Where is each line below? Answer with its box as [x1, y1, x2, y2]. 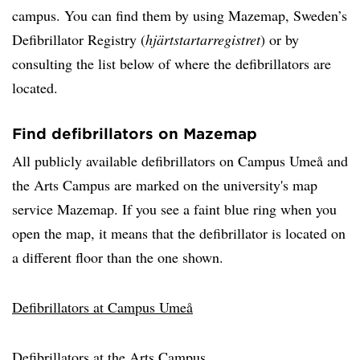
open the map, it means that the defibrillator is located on [12, 223, 346, 243]
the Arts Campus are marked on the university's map [12, 175, 317, 195]
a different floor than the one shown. [12, 247, 223, 268]
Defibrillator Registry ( [12, 30, 145, 50]
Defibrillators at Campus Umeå [12, 297, 193, 317]
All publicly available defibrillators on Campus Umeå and [12, 151, 348, 171]
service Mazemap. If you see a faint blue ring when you [12, 199, 337, 219]
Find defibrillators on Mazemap [12, 125, 257, 143]
